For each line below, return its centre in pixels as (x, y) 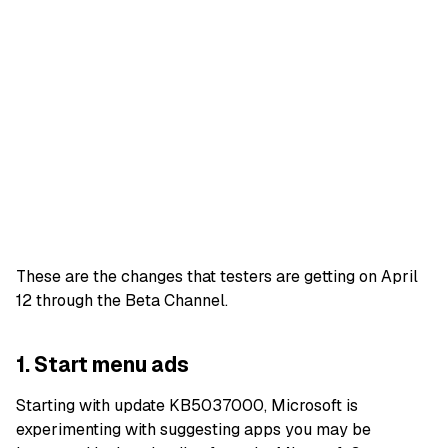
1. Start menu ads (102, 364)
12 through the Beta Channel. (122, 300)
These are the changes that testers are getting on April (217, 276)
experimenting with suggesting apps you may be (193, 430)
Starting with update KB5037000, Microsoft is (187, 406)
